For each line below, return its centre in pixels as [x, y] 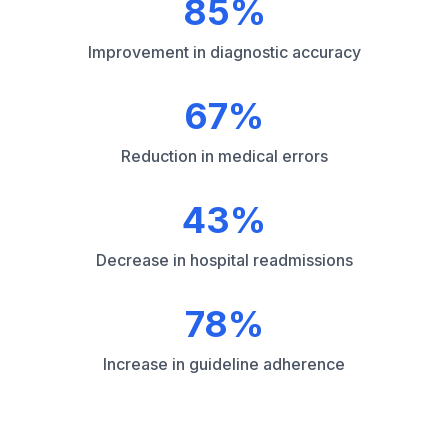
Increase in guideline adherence [224, 364]
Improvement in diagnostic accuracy [224, 52]
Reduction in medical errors [224, 156]
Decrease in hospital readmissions [224, 260]
